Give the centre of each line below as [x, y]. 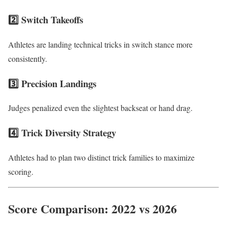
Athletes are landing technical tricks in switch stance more [100, 45]
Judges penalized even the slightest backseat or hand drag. [100, 108]
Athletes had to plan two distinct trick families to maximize [101, 157]
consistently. [28, 59]
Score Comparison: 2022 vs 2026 [92, 208]
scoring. [21, 171]
